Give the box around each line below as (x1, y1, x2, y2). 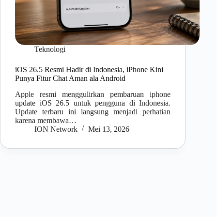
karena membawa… (15, 116, 77, 124)
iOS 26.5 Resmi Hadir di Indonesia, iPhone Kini (15, 65, 163, 74)
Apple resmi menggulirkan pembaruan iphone (15, 90, 171, 98)
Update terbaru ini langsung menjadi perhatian (15, 107, 171, 116)
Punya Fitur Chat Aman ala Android (15, 74, 125, 83)
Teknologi (34, 45, 65, 54)
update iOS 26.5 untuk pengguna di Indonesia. (15, 98, 171, 107)
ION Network (34, 124, 77, 133)
